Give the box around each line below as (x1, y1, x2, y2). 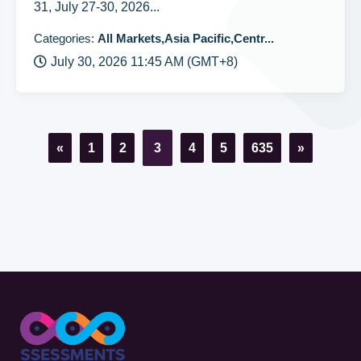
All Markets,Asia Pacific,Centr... (98, 31, 274, 45)
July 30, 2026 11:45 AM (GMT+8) (51, 55, 238, 68)
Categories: (34, 31, 98, 45)
